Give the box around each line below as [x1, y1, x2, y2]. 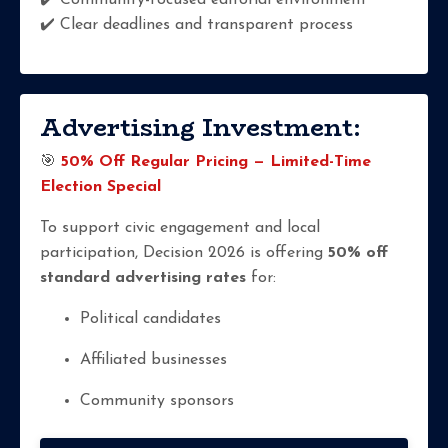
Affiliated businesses [80, 352, 227, 369]
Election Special [40, 179, 161, 196]
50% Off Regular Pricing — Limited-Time [61, 154, 371, 171]
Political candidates [80, 311, 221, 328]
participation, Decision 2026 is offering [40, 245, 328, 262]
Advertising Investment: [40, 109, 361, 147]
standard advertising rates [40, 270, 246, 287]
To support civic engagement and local [40, 220, 320, 237]
